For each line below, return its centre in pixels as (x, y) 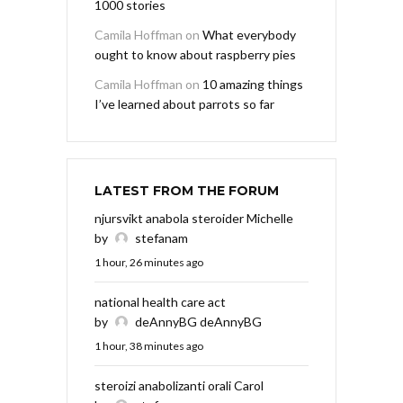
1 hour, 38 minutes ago (149, 346)
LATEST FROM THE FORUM (187, 191)
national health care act (160, 302)
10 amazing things (253, 85)
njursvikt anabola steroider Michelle (194, 219)
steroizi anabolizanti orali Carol (179, 386)
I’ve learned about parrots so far (184, 104)
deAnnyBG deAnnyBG (198, 322)
